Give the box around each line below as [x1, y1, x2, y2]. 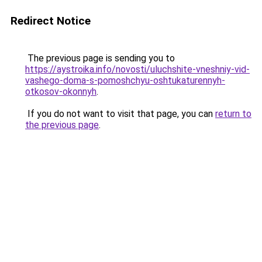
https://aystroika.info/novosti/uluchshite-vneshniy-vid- [25, 64, 250, 75]
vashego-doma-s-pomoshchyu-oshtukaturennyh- [25, 75, 225, 86]
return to [215, 108, 251, 119]
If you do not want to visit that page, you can [25, 108, 215, 119]
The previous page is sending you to [25, 53, 175, 64]
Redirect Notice [11, 14, 91, 27]
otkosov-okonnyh [25, 86, 96, 97]
